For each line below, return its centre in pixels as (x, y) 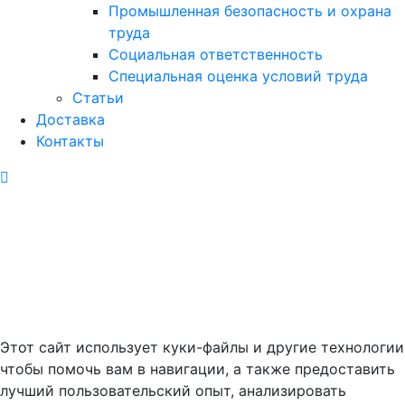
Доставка (71, 120)
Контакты (70, 141)
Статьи (98, 98)
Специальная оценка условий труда (238, 76)
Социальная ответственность (216, 55)
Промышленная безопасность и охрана (250, 11)
